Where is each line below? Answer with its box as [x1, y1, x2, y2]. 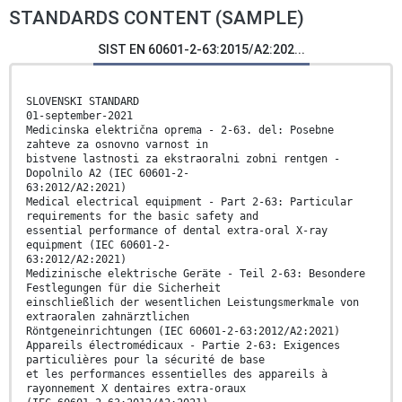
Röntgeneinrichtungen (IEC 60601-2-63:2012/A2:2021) [26, 325, 340, 338]
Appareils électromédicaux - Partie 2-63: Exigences [26, 339, 340, 353]
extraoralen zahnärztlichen [26, 310, 189, 324]
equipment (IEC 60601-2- [26, 239, 170, 252]
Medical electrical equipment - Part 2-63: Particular [26, 196, 353, 209]
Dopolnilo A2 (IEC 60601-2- [26, 167, 189, 180]
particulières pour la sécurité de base [26, 354, 265, 367]
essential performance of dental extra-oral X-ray [26, 224, 328, 238]
